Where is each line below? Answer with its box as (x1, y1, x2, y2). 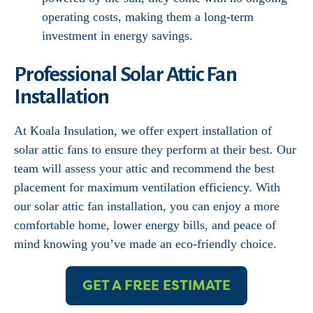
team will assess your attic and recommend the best (14, 161, 275, 175)
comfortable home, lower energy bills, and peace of (14, 218, 276, 232)
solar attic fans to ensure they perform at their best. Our (14, 143, 296, 156)
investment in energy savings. (42, 29, 193, 43)
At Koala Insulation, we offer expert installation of (14, 124, 272, 138)
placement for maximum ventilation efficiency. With (14, 180, 280, 194)
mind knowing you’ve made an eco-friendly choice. (14, 237, 277, 251)
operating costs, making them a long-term (42, 10, 254, 24)
